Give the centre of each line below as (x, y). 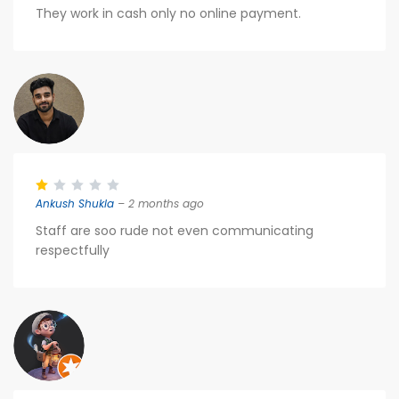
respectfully (73, 250)
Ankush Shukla (75, 204)
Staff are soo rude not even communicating (175, 231)
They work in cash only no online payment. (168, 13)
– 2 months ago (159, 204)
